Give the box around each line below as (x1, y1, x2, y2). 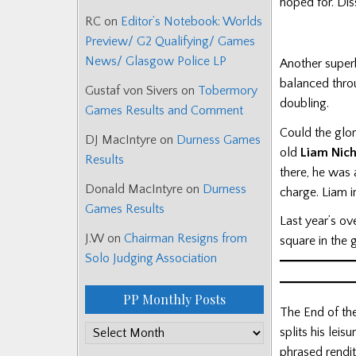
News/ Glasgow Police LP (85, 54, 226, 69)
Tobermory (198, 83, 257, 99)
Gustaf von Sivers (85, 83, 178, 99)
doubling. (280, 96, 332, 111)
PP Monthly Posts (123, 291, 226, 308)
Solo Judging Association (85, 251, 217, 266)
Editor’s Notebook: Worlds (121, 14, 262, 29)
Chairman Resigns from (124, 231, 247, 246)
